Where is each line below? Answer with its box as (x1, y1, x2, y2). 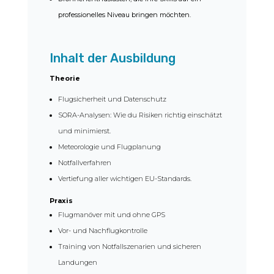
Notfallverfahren (57, 158, 111, 168)
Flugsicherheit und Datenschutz (57, 95, 166, 104)
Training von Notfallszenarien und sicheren (57, 242, 201, 251)
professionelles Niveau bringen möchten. (57, 10, 191, 20)
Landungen (57, 258, 97, 267)
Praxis (49, 196, 73, 206)
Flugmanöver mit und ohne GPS (57, 210, 165, 220)
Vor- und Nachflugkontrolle (57, 226, 147, 235)
